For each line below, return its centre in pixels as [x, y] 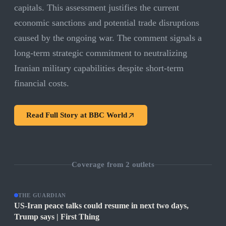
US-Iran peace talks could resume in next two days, [101, 206]
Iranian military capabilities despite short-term [99, 68]
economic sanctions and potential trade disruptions [107, 23]
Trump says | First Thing [57, 217]
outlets [142, 164]
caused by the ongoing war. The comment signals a [108, 38]
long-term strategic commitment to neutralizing [101, 53]
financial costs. [42, 83]
